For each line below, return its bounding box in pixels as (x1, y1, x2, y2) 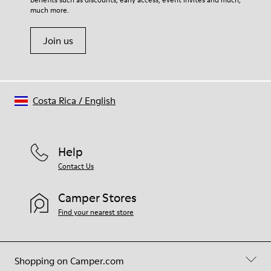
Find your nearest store (58, 207, 134, 217)
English (85, 94, 116, 107)
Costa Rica (33, 94, 76, 107)
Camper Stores (58, 189, 137, 206)
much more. (30, 5, 69, 15)
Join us (43, 34, 73, 47)
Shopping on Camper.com (15, 254, 124, 267)
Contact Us (58, 161, 94, 171)
